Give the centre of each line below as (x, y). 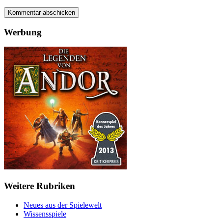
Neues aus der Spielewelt (63, 205)
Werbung (23, 32)
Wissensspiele (45, 214)
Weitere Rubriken (40, 186)
